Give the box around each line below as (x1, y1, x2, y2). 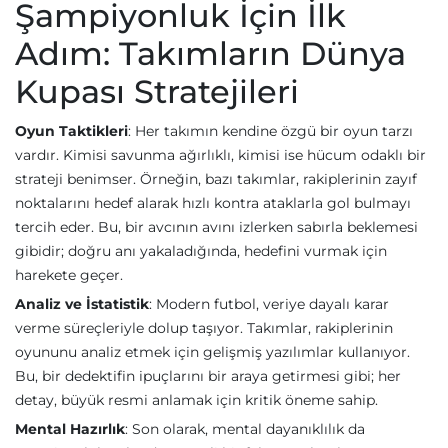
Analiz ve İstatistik (15, 295, 149, 313)
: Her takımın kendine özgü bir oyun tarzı (128, 122, 413, 140)
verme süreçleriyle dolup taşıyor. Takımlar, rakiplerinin (15, 319, 393, 337)
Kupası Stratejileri (15, 72, 299, 111)
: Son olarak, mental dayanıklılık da (125, 420, 365, 438)
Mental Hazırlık (15, 420, 125, 438)
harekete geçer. (15, 266, 123, 284)
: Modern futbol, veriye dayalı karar (149, 295, 389, 313)
